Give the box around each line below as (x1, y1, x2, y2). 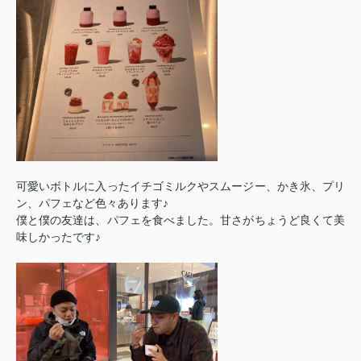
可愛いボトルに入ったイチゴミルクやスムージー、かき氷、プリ (16, 180, 345, 193)
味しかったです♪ (16, 230, 101, 244)
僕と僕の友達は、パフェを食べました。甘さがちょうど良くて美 (16, 214, 345, 227)
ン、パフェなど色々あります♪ (16, 197, 168, 210)
